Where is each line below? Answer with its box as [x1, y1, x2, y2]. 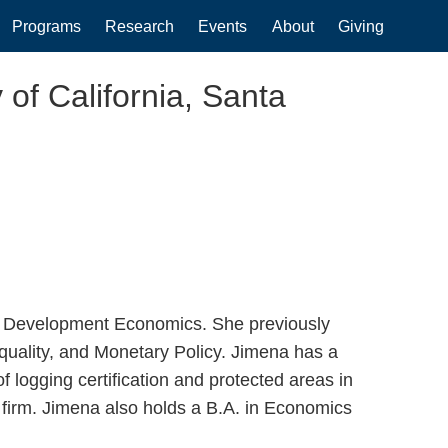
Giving [337, 17, 384, 36]
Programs [11, 17, 81, 36]
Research [105, 17, 175, 36]
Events [198, 17, 248, 36]
